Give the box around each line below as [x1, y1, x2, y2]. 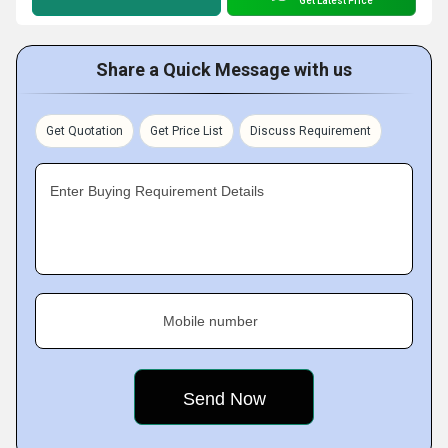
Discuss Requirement [250, 124, 371, 138]
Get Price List [150, 124, 223, 138]
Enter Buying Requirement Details [50, 183, 264, 199]
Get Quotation [46, 124, 123, 138]
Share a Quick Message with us [96, 59, 352, 80]
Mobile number [163, 313, 258, 329]
